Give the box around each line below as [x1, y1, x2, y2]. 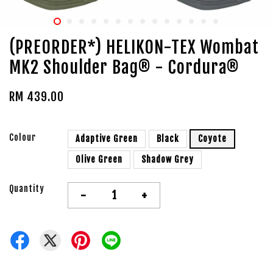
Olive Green [76, 154, 122, 165]
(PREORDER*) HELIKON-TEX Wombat [9, 37, 259, 58]
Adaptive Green [76, 133, 138, 144]
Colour [9, 132, 36, 143]
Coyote [198, 133, 227, 144]
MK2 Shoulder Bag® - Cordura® [9, 57, 239, 78]
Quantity [9, 183, 44, 194]
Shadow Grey [141, 154, 194, 165]
